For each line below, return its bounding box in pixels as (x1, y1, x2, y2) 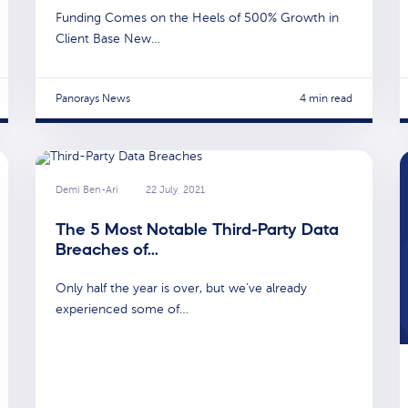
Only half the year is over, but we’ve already (56, 280, 307, 295)
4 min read (300, 92, 352, 106)
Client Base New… (56, 32, 160, 46)
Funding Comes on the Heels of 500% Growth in (56, 11, 339, 25)
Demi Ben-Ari (56, 184, 118, 197)
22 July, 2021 (146, 184, 205, 197)
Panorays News (56, 92, 130, 106)
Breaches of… (56, 240, 158, 258)
